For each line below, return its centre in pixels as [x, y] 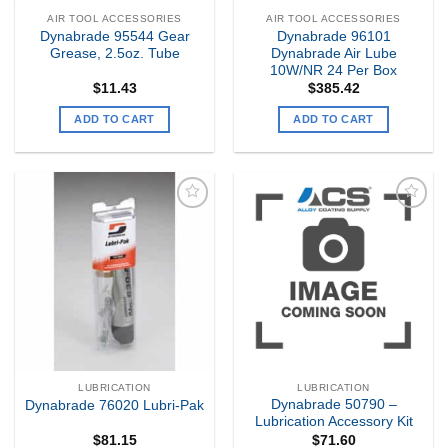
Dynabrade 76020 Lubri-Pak [114, 405]
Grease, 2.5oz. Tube [114, 53]
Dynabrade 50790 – [333, 405]
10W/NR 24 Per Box [333, 70]
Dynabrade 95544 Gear [114, 36]
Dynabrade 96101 [333, 36]
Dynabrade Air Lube [333, 53]
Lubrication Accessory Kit [333, 422]
